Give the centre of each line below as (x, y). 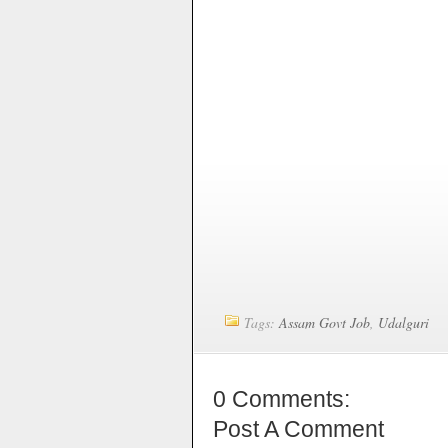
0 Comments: (281, 399)
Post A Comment (298, 429)
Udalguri (403, 322)
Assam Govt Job (324, 322)
